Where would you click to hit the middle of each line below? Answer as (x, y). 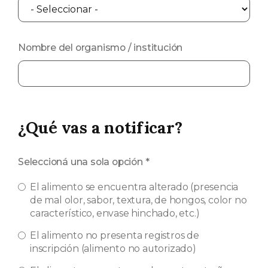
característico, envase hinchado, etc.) (115, 213)
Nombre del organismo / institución (100, 48)
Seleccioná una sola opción (82, 162)
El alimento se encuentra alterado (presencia (134, 187)
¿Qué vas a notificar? (100, 127)
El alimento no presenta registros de (115, 235)
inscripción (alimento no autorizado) (113, 249)
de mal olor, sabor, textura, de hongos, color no (138, 200)
